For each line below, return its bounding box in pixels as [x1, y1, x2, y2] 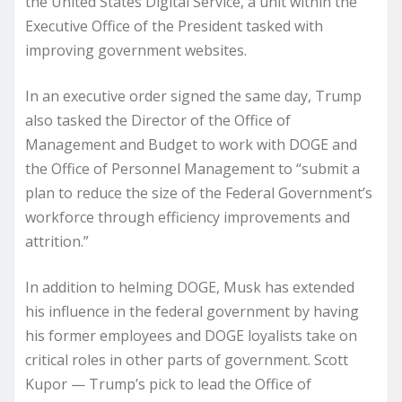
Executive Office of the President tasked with [25, 16, 323, 36]
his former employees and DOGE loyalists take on [25, 326, 357, 345]
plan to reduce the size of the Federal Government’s [25, 183, 372, 203]
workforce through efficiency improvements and [25, 207, 350, 227]
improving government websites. [25, 40, 247, 60]
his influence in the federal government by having [25, 301, 359, 321]
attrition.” [25, 232, 89, 251]
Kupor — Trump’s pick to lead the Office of [25, 374, 311, 394]
